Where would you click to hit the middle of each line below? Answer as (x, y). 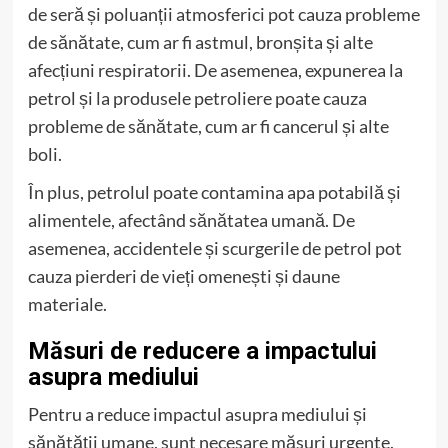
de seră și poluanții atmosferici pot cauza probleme (223, 13)
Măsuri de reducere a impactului (202, 350)
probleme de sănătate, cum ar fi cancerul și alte (208, 125)
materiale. (67, 303)
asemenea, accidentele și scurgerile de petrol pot (214, 247)
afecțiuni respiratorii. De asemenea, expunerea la (215, 69)
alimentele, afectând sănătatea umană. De (191, 219)
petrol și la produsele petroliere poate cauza (197, 97)
